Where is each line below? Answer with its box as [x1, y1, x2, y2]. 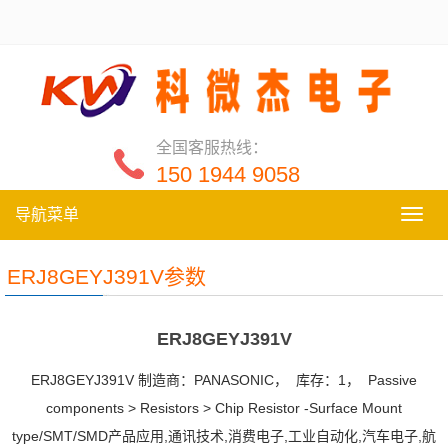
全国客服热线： [156, 139, 268, 157]
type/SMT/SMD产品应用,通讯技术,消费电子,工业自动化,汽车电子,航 [12, 428, 436, 445]
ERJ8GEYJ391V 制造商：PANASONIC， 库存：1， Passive [31, 372, 417, 389]
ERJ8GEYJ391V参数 [7, 265, 206, 289]
